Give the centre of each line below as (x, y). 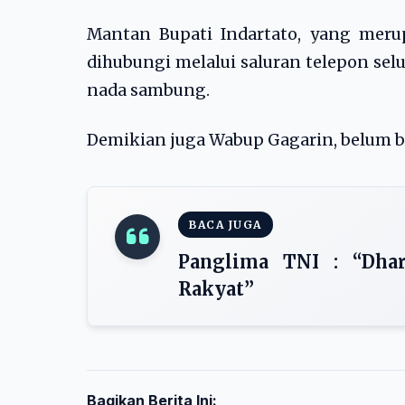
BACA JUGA (226, 225)
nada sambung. (148, 90)
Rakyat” (216, 289)
